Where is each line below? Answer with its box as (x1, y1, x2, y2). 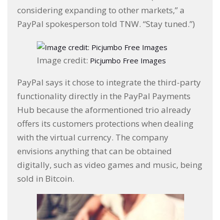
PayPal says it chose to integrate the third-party (17, 76, 201, 88)
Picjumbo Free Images (90, 55, 166, 65)
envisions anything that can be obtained (17, 145, 172, 157)
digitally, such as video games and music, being (17, 159, 202, 170)
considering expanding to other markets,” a (17, 4, 185, 16)
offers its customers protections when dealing (17, 117, 193, 129)
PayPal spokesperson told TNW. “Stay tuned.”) (17, 18, 195, 30)
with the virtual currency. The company (17, 131, 168, 143)
